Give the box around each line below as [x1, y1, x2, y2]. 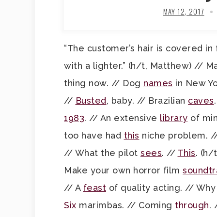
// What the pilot [64, 148, 140, 158]
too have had [64, 130, 124, 140]
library [160, 113, 188, 123]
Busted [75, 95, 107, 106]
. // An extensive [84, 113, 160, 123]
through [175, 200, 209, 210]
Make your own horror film [64, 165, 183, 175]
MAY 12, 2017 [163, 6, 204, 16]
